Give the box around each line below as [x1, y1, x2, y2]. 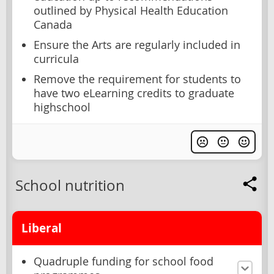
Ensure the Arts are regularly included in [34, 37, 240, 52]
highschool [34, 100, 91, 114]
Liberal [21, 220, 62, 236]
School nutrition [15, 175, 125, 195]
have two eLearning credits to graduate [34, 86, 234, 100]
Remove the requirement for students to [34, 72, 241, 86]
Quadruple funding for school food [34, 254, 213, 268]
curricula [34, 51, 79, 66]
